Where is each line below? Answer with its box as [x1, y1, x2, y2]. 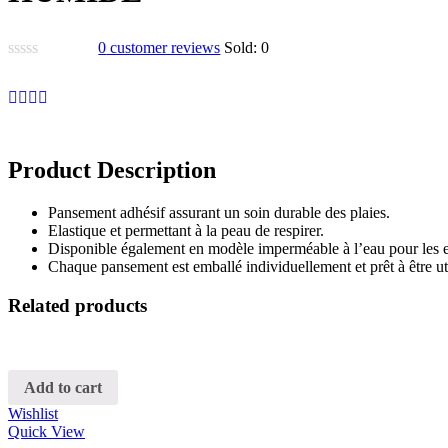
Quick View [8, 423, 85, 441]
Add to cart [24, 378, 102, 396]
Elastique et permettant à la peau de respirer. [48, 222, 324, 240]
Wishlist [8, 405, 58, 423]
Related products [8, 295, 147, 316]
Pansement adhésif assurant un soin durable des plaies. [48, 204, 390, 222]
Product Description [8, 157, 216, 184]
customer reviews [106, 38, 221, 56]
